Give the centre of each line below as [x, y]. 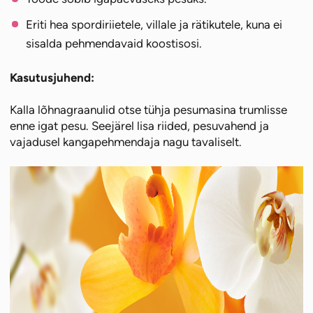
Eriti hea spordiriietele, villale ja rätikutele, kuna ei [154, 24]
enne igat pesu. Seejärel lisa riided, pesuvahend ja [140, 125]
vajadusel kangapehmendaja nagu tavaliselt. [126, 141]
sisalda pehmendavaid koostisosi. [114, 43]
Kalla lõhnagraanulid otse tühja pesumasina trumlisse [149, 109]
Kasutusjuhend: [52, 77]
